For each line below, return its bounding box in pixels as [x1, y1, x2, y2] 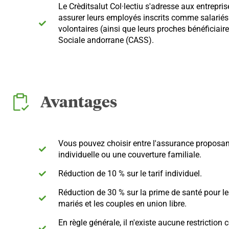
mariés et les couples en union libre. [58, 199, 187, 209]
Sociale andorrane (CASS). [58, 35, 154, 45]
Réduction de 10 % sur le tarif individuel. [58, 169, 202, 178]
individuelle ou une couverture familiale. [58, 150, 201, 159]
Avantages [40, 96, 117, 111]
